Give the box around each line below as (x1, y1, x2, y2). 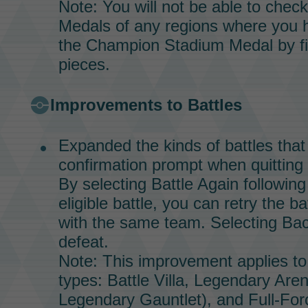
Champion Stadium (85, 35, 224, 54)
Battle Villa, (107, 270, 189, 289)
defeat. (58, 232, 109, 251)
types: (58, 270, 107, 289)
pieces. (58, 54, 110, 74)
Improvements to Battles (49, 95, 242, 114)
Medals (58, 16, 111, 35)
